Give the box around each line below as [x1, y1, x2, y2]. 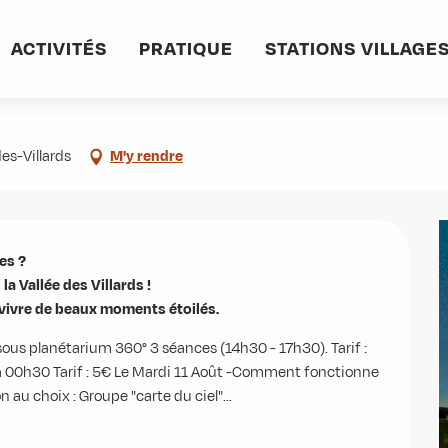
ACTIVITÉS [10, 36, 107, 63]
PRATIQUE [138, 36, 233, 63]
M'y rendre [110, 146, 183, 167]
